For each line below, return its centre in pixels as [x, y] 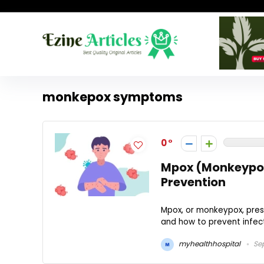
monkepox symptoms [113, 97]
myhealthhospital [209, 243]
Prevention [193, 182]
